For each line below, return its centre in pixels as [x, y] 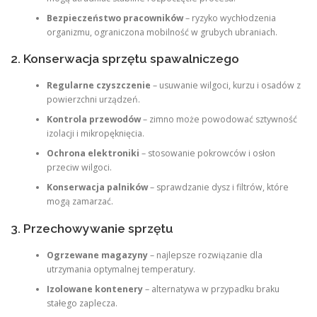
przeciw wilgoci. [79, 168]
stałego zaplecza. [82, 303]
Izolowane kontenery [94, 289]
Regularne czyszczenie [98, 86]
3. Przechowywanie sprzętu [92, 228]
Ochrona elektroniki [93, 154]
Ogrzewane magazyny [97, 255]
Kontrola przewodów [93, 120]
